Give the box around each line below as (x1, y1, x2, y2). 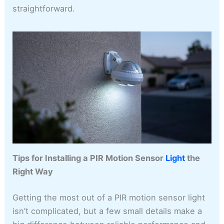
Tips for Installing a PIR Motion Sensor (12, 153, 166, 163)
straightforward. (12, 3, 75, 13)
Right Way (12, 166, 53, 177)
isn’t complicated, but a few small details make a (12, 206, 202, 216)
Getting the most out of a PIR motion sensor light (12, 192, 205, 203)
